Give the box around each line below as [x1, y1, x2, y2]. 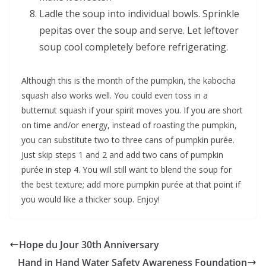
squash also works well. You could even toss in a [21, 89, 208, 101]
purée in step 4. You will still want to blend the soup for [21, 163, 232, 175]
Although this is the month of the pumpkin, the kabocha [21, 74, 236, 86]
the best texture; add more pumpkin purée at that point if [21, 178, 240, 190]
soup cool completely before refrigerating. [39, 40, 228, 53]
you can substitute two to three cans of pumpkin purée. [21, 134, 235, 145]
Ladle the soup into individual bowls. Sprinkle [39, 7, 239, 20]
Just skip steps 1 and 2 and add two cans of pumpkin [21, 148, 223, 160]
